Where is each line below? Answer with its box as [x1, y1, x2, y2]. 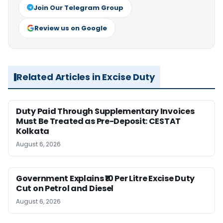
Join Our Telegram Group [33, 3, 123, 12]
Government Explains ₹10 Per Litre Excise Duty [16, 173, 195, 184]
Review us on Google [34, 23, 107, 33]
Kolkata [16, 125, 49, 137]
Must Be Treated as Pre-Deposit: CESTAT [16, 115, 181, 127]
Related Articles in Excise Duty [16, 71, 155, 83]
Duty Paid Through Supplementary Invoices [16, 106, 195, 117]
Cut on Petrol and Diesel [16, 183, 114, 194]
